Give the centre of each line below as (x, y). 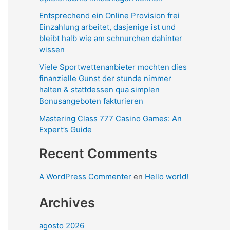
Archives (67, 202)
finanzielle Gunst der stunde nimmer (105, 78)
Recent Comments (98, 154)
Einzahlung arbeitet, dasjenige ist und (107, 27)
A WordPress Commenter (85, 177)
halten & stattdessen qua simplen (99, 89)
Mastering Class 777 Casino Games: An (110, 118)
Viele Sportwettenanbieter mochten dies (113, 67)
